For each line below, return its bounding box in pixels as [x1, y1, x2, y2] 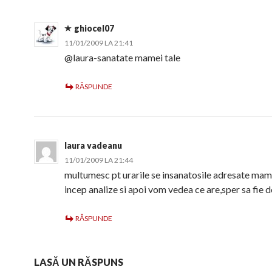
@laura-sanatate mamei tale [64, 52, 180, 63]
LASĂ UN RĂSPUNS [34, 256, 123, 268]
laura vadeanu [64, 140, 122, 151]
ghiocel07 [74, 23, 114, 33]
